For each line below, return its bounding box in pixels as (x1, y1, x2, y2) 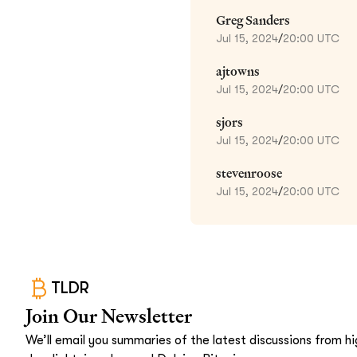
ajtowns (216, 62, 260, 80)
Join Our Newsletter (25, 303, 192, 328)
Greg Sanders (216, 11, 290, 29)
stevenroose (216, 164, 282, 182)
